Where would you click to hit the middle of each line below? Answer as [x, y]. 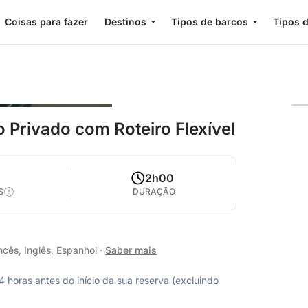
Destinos [125, 22]
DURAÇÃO [154, 191]
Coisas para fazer [46, 22]
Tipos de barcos [209, 22]
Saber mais [131, 250]
